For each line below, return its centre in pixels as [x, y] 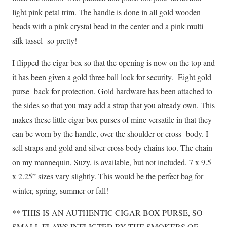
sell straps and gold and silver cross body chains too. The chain [112, 147]
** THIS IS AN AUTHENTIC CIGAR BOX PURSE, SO [107, 212]
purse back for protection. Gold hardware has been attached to [112, 91]
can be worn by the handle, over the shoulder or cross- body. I [110, 133]
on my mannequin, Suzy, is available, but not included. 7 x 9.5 [112, 162]
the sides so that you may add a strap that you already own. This [113, 105]
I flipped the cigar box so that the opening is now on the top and [113, 62]
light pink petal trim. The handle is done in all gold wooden [106, 12]
